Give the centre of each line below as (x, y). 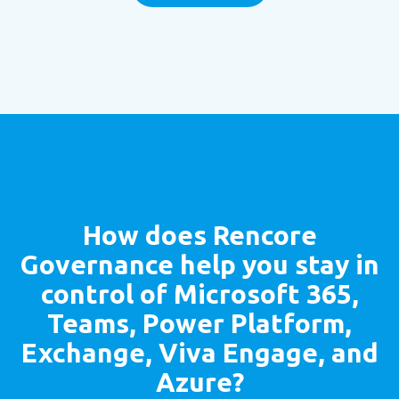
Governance (97, 264)
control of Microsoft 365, (199, 293)
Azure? (199, 382)
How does (147, 235)
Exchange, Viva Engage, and (199, 352)
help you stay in (276, 264)
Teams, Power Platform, (199, 323)
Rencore (265, 235)
